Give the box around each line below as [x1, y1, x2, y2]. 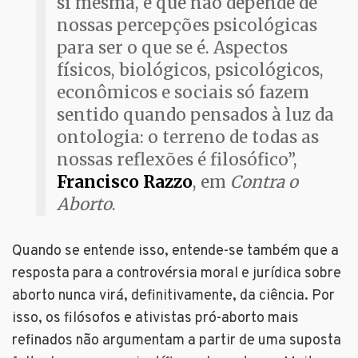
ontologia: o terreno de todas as [57, 127, 319, 149]
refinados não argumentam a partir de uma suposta [12, 332, 341, 351]
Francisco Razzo [57, 172, 193, 193]
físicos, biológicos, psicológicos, [57, 60, 324, 82]
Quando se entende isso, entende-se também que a [12, 242, 339, 261]
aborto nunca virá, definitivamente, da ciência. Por [12, 287, 335, 306]
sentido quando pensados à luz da [57, 105, 334, 126]
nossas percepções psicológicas [57, 15, 317, 37]
